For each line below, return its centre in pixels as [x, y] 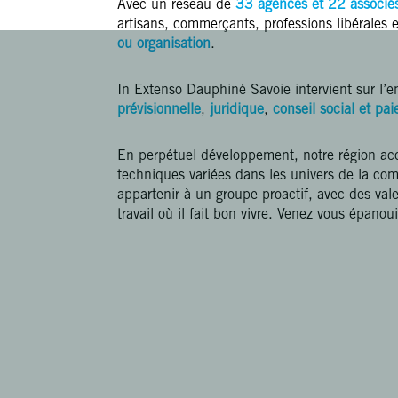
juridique [237, 110]
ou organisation [164, 44]
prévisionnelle [159, 110]
